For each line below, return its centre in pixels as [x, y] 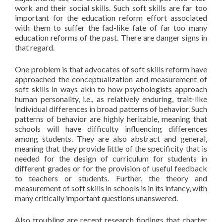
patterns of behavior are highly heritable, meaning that [111, 119]
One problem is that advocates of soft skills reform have [111, 69]
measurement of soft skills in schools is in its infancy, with [111, 188]
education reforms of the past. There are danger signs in [111, 37]
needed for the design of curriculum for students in [111, 158]
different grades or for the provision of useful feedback [111, 168]
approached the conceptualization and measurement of [111, 79]
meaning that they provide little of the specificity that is [111, 148]
